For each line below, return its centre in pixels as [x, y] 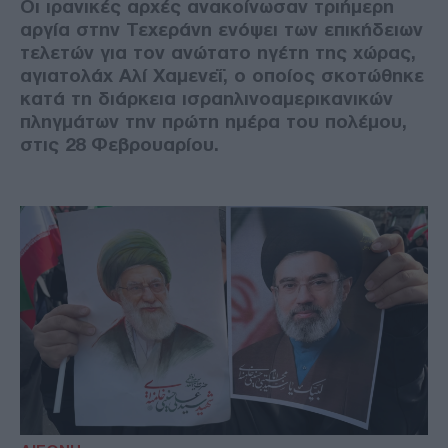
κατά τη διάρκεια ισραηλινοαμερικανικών [206, 98]
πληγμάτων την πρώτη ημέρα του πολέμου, [213, 121]
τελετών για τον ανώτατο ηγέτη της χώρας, [218, 52]
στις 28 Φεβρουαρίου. [119, 144]
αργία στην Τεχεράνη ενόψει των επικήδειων [221, 29]
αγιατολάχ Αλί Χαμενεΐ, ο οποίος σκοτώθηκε [222, 75]
